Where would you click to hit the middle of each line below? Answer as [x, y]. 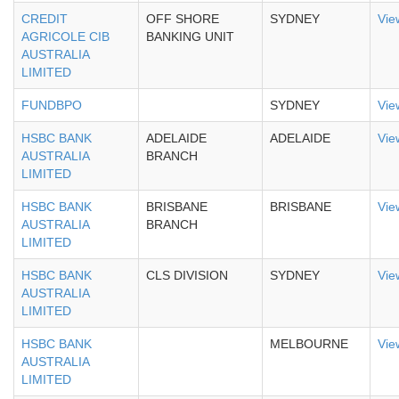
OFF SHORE [183, 19]
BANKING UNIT [190, 37]
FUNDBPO [52, 105]
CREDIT [45, 19]
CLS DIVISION [187, 275]
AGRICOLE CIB [65, 37]
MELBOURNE [309, 344]
